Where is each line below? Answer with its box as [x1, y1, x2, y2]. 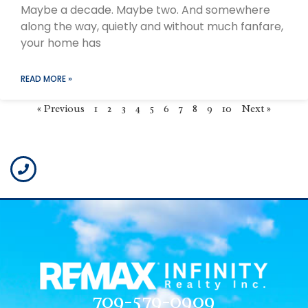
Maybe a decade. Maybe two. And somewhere [21, 2, 270, 19]
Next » [241, 102, 271, 116]
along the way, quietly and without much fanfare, [21, 19, 283, 35]
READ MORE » [21, 73, 72, 85]
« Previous [37, 102, 85, 116]
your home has [21, 35, 101, 52]
